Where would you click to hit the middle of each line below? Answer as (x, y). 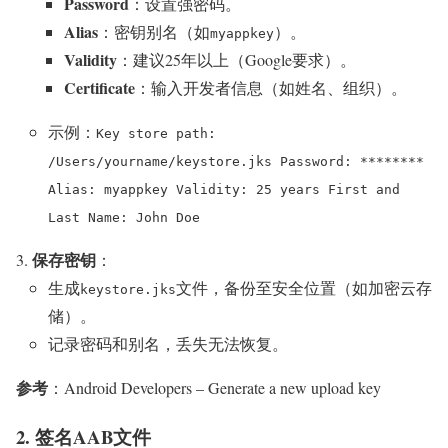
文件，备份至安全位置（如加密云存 (304, 288)
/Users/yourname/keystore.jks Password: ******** (236, 162)
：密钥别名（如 (154, 32)
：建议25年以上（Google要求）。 (236, 60)
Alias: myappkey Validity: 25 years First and (224, 190)
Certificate (99, 88)
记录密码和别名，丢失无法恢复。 (168, 344)
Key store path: (156, 134)
